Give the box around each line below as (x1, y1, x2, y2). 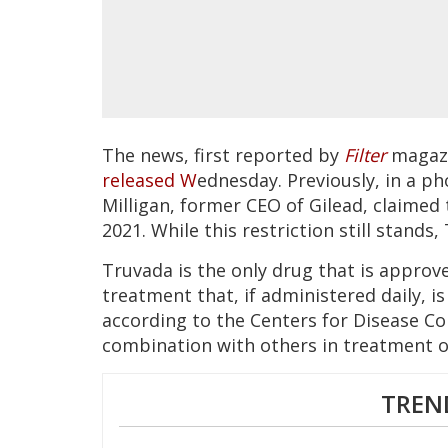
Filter (344, 142, 386, 167)
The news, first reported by (102, 142, 344, 167)
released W (102, 167, 197, 192)
